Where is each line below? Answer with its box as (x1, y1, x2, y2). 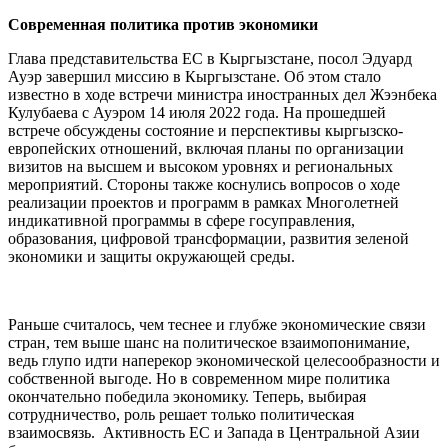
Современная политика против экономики (8, 15, 318, 33)
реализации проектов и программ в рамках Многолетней (8, 193, 399, 211)
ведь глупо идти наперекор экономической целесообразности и (8, 351, 440, 369)
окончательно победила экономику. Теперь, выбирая (8, 387, 366, 405)
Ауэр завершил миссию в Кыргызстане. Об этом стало (8, 67, 381, 85)
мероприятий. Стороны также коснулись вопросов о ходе (8, 175, 400, 193)
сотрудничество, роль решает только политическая (8, 405, 354, 423)
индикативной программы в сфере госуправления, (8, 211, 355, 229)
